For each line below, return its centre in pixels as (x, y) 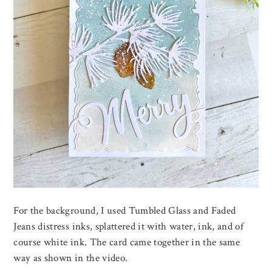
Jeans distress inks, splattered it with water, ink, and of (129, 227)
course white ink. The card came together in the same (127, 243)
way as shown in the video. (71, 258)
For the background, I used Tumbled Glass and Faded (125, 211)
